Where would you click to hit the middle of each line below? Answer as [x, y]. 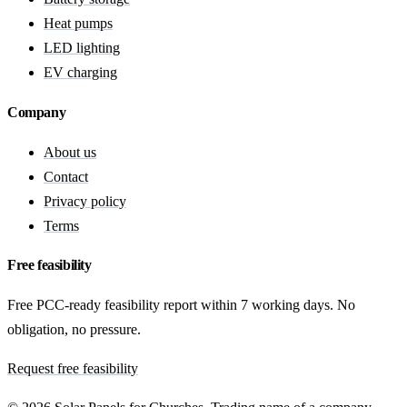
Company [37, 112]
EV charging [80, 73]
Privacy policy [85, 201]
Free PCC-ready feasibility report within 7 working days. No [181, 305]
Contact [66, 176]
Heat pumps [78, 24]
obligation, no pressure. [74, 330]
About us [70, 152]
